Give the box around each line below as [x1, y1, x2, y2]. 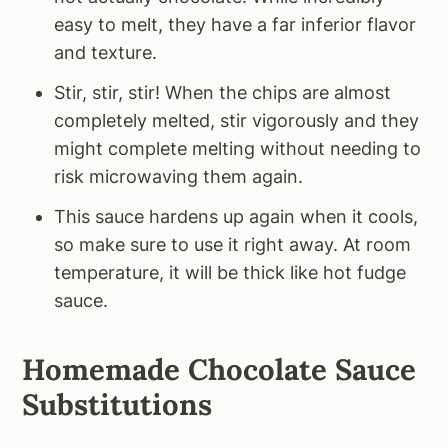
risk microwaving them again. [54, 165, 304, 187]
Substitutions [22, 385, 213, 423]
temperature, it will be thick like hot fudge [54, 261, 407, 283]
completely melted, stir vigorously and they [54, 109, 420, 131]
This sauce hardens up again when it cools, [54, 205, 419, 227]
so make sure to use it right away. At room [54, 233, 412, 255]
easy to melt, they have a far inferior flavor [54, 13, 417, 35]
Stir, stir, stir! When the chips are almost [54, 81, 392, 103]
